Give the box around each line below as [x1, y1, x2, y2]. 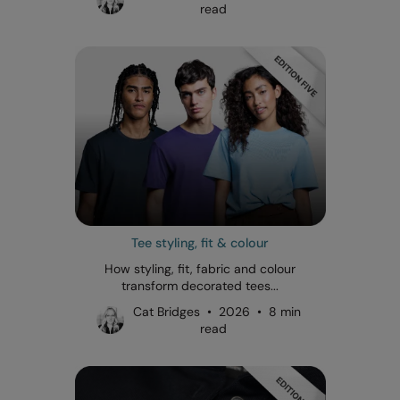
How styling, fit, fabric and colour [104, 260, 296, 277]
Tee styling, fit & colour [130, 234, 269, 251]
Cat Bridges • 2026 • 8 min [126, 303, 302, 320]
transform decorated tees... [121, 277, 279, 294]
